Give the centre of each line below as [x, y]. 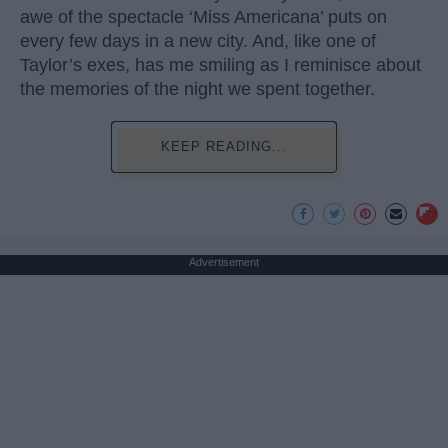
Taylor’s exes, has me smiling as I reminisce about [220, 65]
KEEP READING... [224, 147]
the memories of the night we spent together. [197, 89]
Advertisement [224, 262]
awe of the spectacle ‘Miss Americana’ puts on [203, 17]
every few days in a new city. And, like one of [198, 41]
